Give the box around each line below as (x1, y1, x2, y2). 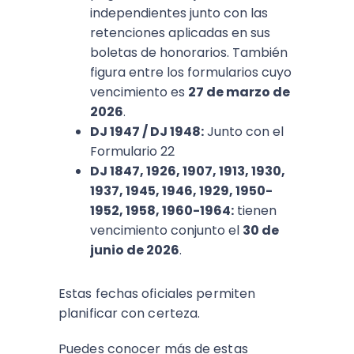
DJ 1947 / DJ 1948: (90, 122, 204, 141)
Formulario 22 (90, 142, 175, 160)
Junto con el (204, 122, 284, 141)
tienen (234, 201, 277, 220)
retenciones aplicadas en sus (90, 24, 270, 42)
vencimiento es (90, 83, 188, 101)
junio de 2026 (90, 241, 179, 259)
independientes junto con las (90, 4, 268, 22)
